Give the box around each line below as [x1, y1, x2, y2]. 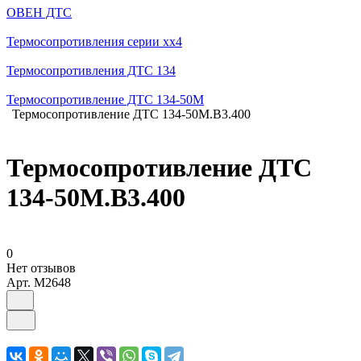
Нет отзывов [6, 260, 76, 275]
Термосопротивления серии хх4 [6, 35, 182, 48]
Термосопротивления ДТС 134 [6, 64, 176, 77]
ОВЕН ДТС [6, 6, 72, 19]
